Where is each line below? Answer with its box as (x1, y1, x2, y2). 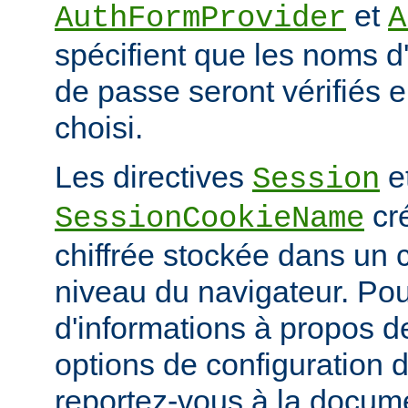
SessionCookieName (55, 201, 364, 237)
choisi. (55, 110, 143, 146)
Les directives (55, 159, 252, 195)
